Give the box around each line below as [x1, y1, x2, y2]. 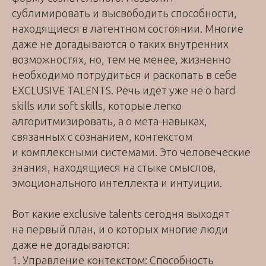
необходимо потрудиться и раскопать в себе [12, 69, 237, 81]
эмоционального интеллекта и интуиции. [12, 177, 222, 189]
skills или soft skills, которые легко [12, 100, 182, 112]
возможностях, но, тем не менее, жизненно [12, 53, 231, 66]
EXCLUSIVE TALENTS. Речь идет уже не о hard [12, 84, 236, 97]
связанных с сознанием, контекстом [12, 131, 192, 143]
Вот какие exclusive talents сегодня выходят [12, 208, 230, 220]
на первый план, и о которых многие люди [12, 223, 228, 236]
